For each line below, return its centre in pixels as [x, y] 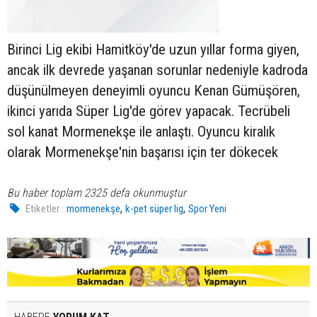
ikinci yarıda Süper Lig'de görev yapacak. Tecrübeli [149, 111]
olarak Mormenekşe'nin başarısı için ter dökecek [143, 152]
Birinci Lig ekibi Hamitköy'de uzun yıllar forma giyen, [153, 49]
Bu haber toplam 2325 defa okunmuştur [97, 192]
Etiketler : [45, 208]
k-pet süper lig [155, 208]
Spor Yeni [208, 208]
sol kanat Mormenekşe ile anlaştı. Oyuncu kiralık [141, 131]
